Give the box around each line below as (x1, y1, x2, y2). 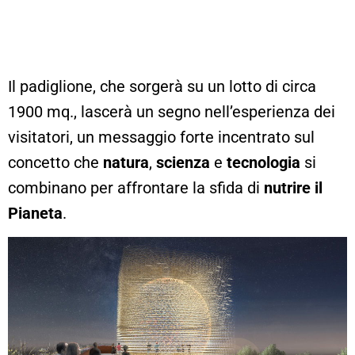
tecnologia (227, 152, 300, 172)
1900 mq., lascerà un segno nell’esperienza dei (8, 101, 335, 121)
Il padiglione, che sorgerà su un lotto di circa (8, 76, 316, 96)
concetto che (8, 152, 103, 172)
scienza (156, 152, 210, 172)
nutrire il (264, 177, 323, 197)
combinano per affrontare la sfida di (8, 177, 264, 197)
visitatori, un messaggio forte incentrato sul (8, 127, 315, 147)
